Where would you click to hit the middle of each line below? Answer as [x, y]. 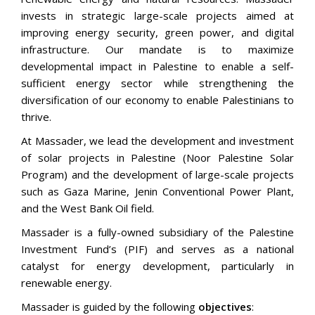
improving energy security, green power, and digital [157, 32]
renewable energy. [66, 283]
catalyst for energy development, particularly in [157, 266]
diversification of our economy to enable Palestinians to [157, 100]
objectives [225, 307]
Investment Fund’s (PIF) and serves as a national [157, 249]
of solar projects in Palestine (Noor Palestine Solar [157, 157]
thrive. [36, 117]
